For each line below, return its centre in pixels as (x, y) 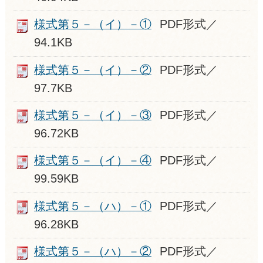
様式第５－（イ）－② (92, 70)
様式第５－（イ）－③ (92, 115)
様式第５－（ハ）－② (92, 252)
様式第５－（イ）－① (92, 24)
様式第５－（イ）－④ (92, 161)
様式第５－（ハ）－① (92, 206)
